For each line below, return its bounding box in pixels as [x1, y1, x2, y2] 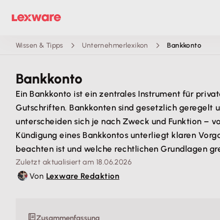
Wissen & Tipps [16, 41, 63, 50]
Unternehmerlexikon [82, 41, 148, 50]
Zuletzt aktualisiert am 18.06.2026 [16, 158, 132, 166]
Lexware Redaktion [46, 171, 120, 181]
